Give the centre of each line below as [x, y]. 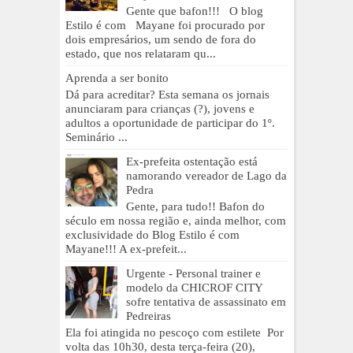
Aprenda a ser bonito [117, 78]
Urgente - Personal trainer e [193, 273]
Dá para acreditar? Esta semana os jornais [167, 94]
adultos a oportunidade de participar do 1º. [170, 123]
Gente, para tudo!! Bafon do [195, 206]
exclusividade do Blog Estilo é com [152, 234]
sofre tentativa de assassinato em [206, 301]
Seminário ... [97, 137]
